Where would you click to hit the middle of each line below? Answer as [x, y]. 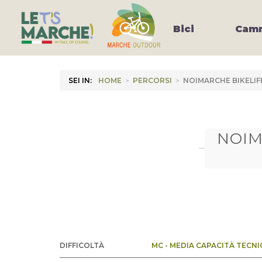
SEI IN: [80, 80]
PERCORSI [152, 80]
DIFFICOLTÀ [82, 245]
